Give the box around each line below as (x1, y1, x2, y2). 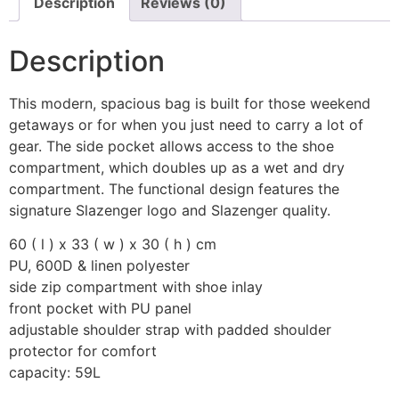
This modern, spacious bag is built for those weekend (9, 94, 370, 113)
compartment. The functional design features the (9, 180, 339, 199)
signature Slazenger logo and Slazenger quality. (9, 201, 330, 220)
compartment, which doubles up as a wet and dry (9, 159, 345, 177)
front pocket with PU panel (9, 299, 191, 318)
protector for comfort (9, 342, 157, 361)
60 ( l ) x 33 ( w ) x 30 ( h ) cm (9, 235, 216, 254)
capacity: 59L (9, 363, 101, 382)
